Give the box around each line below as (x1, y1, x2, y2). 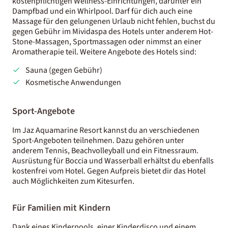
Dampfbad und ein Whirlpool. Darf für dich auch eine (12, 5, 192, 17)
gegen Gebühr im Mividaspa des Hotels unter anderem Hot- (12, 25, 213, 37)
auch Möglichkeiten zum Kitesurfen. (12, 175, 134, 187)
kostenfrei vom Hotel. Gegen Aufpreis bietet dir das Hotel (12, 165, 206, 177)
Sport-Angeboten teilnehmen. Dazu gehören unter (12, 134, 184, 146)
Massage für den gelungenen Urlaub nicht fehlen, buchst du (12, 15, 215, 27)
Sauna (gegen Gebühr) (25, 64, 102, 76)
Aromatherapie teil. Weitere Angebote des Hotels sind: (12, 46, 196, 58)
